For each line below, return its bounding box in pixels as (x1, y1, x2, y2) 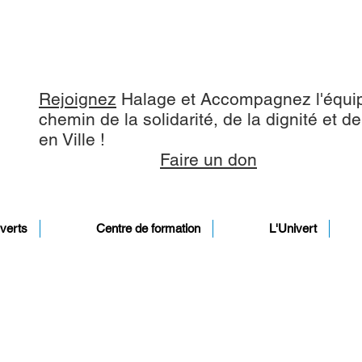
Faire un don (160, 149, 257, 170)
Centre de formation (96, 221, 200, 235)
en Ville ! (39, 129, 105, 149)
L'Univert (269, 221, 317, 235)
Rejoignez (39, 89, 116, 109)
